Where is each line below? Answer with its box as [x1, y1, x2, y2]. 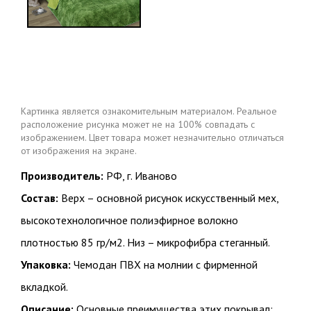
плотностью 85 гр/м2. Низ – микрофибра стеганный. [21, 235, 270, 250]
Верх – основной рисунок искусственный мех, [58, 191, 278, 205]
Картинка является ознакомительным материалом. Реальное [21, 105, 277, 118]
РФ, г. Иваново [103, 169, 177, 183]
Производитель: [21, 169, 103, 183]
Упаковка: [21, 258, 71, 272]
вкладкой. [21, 280, 68, 294]
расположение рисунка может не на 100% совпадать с [21, 118, 255, 131]
